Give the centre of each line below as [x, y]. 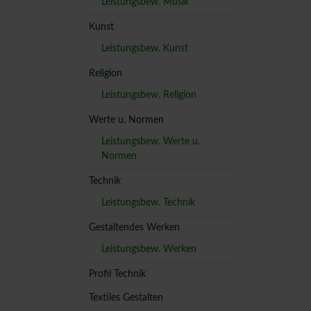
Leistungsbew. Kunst [144, 48]
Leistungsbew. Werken [149, 249]
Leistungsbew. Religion [149, 95]
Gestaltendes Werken [134, 227]
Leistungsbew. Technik [148, 202]
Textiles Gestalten [126, 297]
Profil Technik [117, 274]
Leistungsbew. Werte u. [150, 141]
